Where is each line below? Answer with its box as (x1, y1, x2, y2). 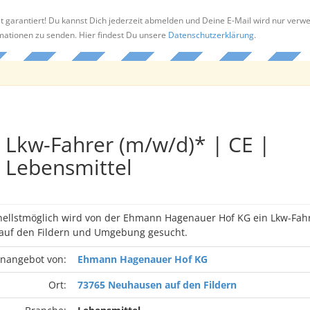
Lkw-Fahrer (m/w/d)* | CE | (5, 130, 270, 158)
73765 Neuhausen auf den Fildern (77, 278, 237, 291)
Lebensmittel (5, 153, 132, 181)
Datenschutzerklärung (167, 29, 254, 40)
